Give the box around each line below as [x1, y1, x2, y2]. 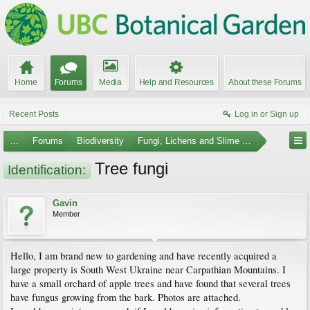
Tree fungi [90, 159, 168, 178]
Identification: [8, 163, 86, 177]
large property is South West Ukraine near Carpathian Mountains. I [10, 263, 286, 276]
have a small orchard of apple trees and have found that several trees [10, 277, 291, 290]
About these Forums [228, 77, 302, 87]
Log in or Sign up [235, 109, 299, 119]
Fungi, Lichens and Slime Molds [138, 136, 266, 146]
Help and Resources [138, 77, 214, 87]
